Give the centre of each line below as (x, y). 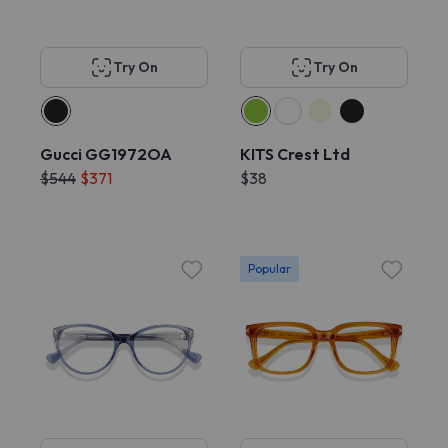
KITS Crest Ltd (295, 154)
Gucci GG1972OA (106, 154)
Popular (269, 268)
